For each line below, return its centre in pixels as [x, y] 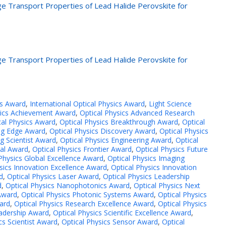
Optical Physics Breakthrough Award [119, 122]
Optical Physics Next [167, 185]
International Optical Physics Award [87, 103]
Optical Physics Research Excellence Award [84, 203]
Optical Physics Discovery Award [102, 131]
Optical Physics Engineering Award [116, 140]
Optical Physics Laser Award [53, 176]
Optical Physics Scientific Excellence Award [122, 212]
